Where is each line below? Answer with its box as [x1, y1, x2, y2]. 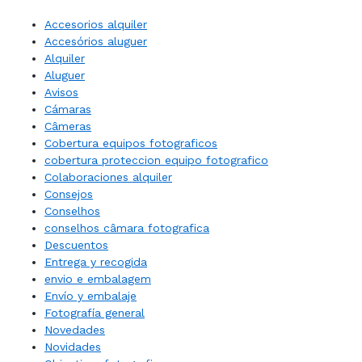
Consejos [44, 187, 93, 200]
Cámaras [44, 103, 91, 116]
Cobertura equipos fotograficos [44, 137, 217, 149]
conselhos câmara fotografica [44, 221, 209, 234]
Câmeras [44, 120, 91, 133]
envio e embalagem [44, 272, 151, 285]
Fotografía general [44, 306, 145, 319]
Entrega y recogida [44, 255, 147, 268]
